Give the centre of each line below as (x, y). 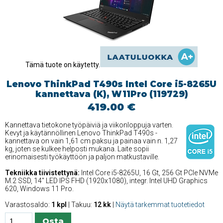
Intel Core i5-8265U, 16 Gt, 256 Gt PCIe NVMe (149, 173)
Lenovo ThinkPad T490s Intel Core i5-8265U (111, 84)
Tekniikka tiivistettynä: (42, 173)
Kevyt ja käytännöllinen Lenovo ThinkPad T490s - (81, 133)
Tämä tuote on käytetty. (63, 65)
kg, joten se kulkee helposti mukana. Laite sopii (77, 149)
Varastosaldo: (28, 205)
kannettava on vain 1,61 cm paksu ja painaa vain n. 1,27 (91, 141)
